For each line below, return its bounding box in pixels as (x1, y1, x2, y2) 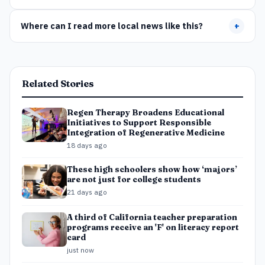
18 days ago (67, 140, 107, 150)
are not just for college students (67, 174, 201, 184)
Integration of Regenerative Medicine (67, 127, 225, 137)
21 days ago (67, 187, 107, 196)
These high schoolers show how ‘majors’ (67, 164, 237, 174)
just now (67, 245, 94, 254)
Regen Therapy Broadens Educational (67, 107, 224, 117)
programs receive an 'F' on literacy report (67, 222, 239, 232)
